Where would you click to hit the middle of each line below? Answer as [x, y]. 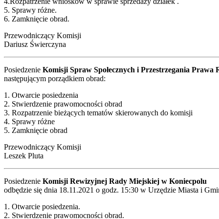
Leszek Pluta [24, 155]
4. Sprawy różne [29, 121]
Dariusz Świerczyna [35, 44]
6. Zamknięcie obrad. [37, 19]
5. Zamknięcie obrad [36, 130]
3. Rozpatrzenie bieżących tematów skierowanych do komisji [98, 112]
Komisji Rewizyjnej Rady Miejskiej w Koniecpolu [125, 181]
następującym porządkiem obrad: [55, 78]
